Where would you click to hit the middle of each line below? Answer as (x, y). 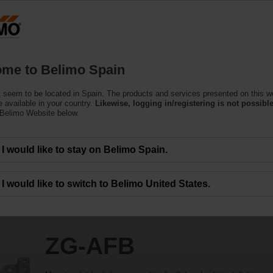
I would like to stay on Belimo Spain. (85, 149)
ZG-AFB (90, 246)
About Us (220, 48)
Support (156, 48)
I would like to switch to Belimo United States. (106, 183)
